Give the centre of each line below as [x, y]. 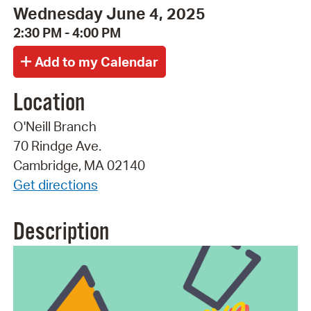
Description [61, 232]
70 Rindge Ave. [57, 145]
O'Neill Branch [54, 126]
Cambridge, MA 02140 [79, 165]
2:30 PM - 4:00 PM [67, 33]
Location [49, 103]
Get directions [55, 184]
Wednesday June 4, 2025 [109, 14]
